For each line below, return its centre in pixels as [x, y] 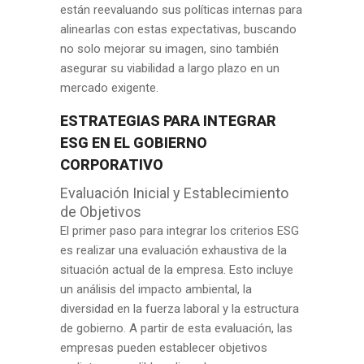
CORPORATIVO [112, 165]
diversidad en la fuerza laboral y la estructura [180, 309]
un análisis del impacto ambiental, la [156, 289]
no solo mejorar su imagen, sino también [169, 49]
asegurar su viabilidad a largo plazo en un [170, 68]
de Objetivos [101, 212]
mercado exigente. [109, 88]
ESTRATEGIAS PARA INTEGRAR [168, 121]
